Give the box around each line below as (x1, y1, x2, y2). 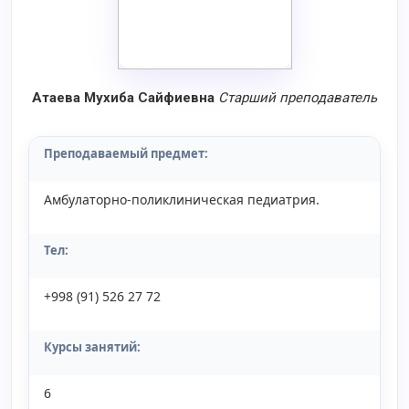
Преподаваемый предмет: (44, 145, 208, 162)
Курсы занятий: (44, 339, 141, 355)
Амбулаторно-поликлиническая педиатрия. (44, 191, 320, 208)
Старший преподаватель (218, 89, 377, 106)
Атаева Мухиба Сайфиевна (32, 89, 218, 106)
